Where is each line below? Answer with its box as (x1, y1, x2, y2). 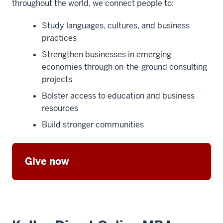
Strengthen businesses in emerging (42, 49, 171, 60)
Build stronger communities (42, 119, 144, 130)
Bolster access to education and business (42, 91, 195, 102)
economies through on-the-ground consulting (42, 62, 207, 73)
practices (42, 33, 77, 44)
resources (42, 103, 78, 114)
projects (42, 74, 72, 85)
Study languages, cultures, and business (42, 20, 190, 31)
